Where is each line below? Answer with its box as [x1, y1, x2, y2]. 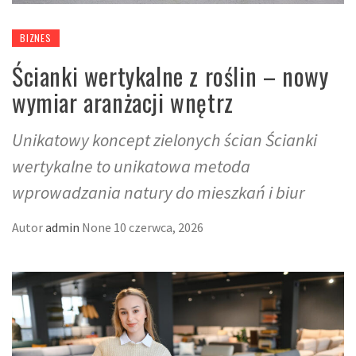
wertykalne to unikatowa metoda [12, 155, 250, 178]
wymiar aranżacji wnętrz [12, 84, 234, 121]
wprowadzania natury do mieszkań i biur [12, 181, 305, 204]
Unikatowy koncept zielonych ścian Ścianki [12, 129, 317, 152]
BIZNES [20, 31, 52, 45]
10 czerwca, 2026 [114, 219, 203, 236]
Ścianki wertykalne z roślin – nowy [12, 58, 329, 95]
